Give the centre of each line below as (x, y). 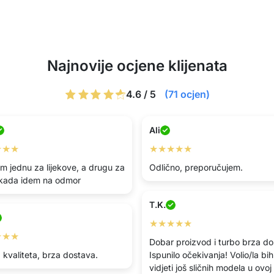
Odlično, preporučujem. (196, 167)
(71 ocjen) (187, 94)
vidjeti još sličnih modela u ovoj (210, 268)
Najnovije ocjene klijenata (137, 66)
